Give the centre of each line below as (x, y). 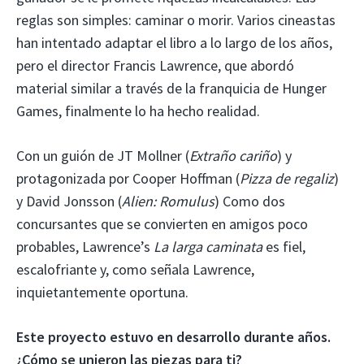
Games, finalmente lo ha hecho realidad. (138, 110)
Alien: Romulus (168, 201)
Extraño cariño (233, 155)
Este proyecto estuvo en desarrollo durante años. (173, 336)
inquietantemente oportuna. (102, 292)
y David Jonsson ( (69, 201)
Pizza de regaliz (287, 178)
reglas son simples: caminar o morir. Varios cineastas (176, 19)
